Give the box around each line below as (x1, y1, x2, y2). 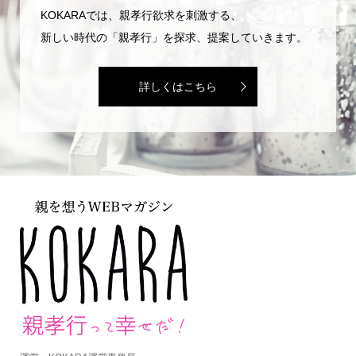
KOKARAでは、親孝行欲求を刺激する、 (40, 9, 242, 22)
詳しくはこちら (139, 80, 217, 94)
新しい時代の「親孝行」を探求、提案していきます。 (40, 31, 308, 44)
